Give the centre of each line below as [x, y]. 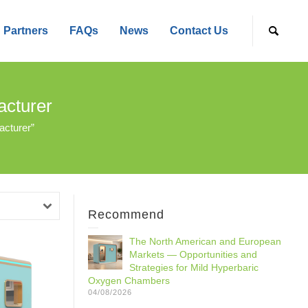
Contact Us [199, 31]
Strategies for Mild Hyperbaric [194, 267]
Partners [26, 31]
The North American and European [205, 241]
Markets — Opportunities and [193, 254]
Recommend [126, 214]
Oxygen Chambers [129, 280]
